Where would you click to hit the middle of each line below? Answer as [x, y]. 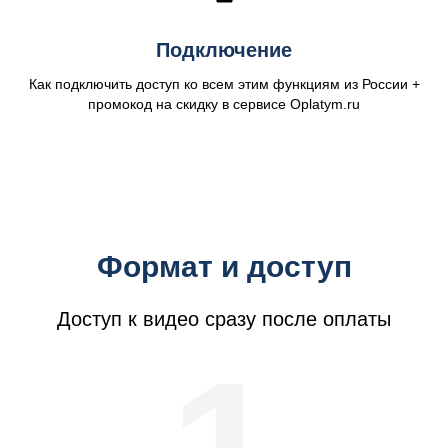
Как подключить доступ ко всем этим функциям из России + [224, 84]
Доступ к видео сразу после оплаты [224, 319]
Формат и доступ [224, 266]
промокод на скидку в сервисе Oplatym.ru [224, 104]
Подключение [224, 50]
